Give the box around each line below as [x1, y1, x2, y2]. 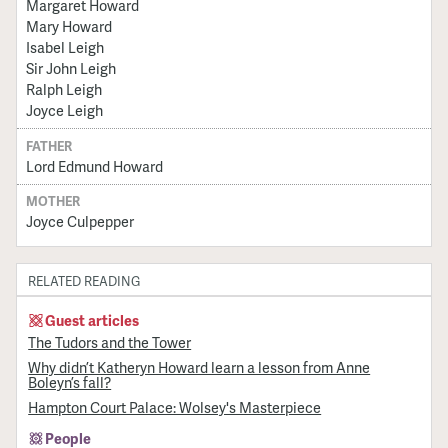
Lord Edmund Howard [25, 155, 163, 176]
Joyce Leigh [25, 100, 103, 121]
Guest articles [45, 309, 140, 330]
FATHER [25, 136, 72, 155]
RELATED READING [28, 271, 141, 290]
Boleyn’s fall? [28, 371, 112, 392]
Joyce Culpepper [25, 210, 134, 231]
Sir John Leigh [25, 58, 116, 79]
